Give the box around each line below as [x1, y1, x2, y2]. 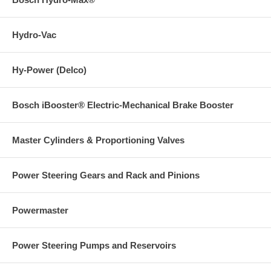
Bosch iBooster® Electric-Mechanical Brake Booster [12, 99, 233, 110]
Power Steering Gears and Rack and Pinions [12, 169, 200, 180]
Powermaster [12, 204, 68, 215]
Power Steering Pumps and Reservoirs [12, 240, 176, 250]
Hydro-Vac [12, 29, 56, 40]
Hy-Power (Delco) [12, 64, 87, 75]
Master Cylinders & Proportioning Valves [12, 134, 184, 145]
